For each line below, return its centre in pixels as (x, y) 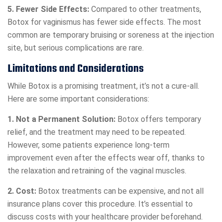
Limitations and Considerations (76, 69)
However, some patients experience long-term (88, 145)
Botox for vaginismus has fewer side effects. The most (104, 22)
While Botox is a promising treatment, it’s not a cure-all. (103, 86)
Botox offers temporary (158, 119)
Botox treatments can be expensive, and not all (120, 191)
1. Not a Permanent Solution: (61, 119)
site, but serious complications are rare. (76, 48)
